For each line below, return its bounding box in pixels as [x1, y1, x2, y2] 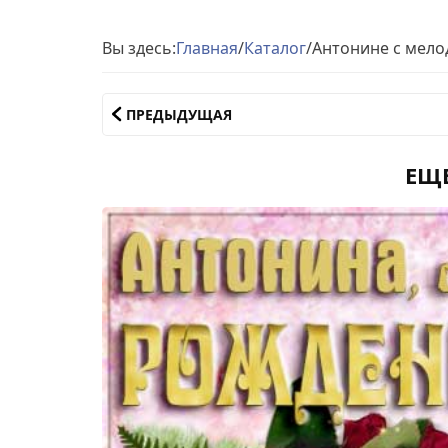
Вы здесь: [102, 36, 176, 59]
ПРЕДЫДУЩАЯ [126, 104, 232, 124]
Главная [176, 36, 238, 59]
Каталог [244, 36, 306, 59]
